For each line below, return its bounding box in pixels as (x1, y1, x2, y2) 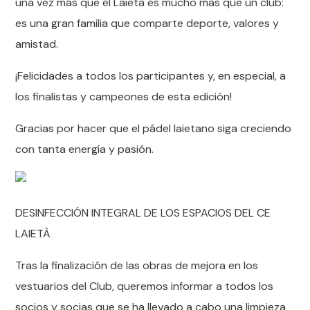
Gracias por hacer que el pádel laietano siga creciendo (15, 121, 292, 136)
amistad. (15, 37, 59, 51)
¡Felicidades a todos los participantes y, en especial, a (15, 69, 286, 83)
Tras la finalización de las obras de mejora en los (15, 258, 259, 273)
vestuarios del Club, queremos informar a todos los (15, 279, 274, 293)
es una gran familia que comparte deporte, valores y (15, 16, 280, 30)
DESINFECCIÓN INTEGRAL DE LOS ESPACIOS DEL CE (15, 206, 271, 220)
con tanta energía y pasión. (15, 142, 154, 156)
